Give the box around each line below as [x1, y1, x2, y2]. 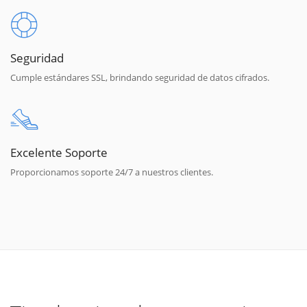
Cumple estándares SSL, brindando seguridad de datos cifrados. [10, 71, 269, 84]
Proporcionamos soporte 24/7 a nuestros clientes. [10, 165, 213, 178]
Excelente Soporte [10, 143, 108, 160]
